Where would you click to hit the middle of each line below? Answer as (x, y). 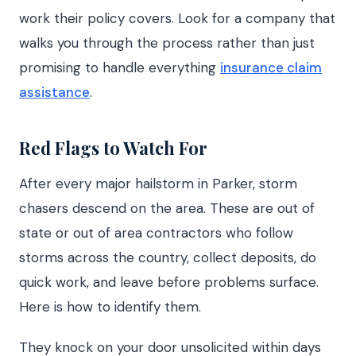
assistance (54, 92)
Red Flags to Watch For (113, 148)
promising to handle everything (120, 68)
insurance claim (271, 68)
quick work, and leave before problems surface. (169, 282)
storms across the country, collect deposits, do (168, 257)
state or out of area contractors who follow (156, 233)
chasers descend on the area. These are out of (167, 208)
